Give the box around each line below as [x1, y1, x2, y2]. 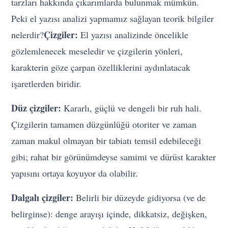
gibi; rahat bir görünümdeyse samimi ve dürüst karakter [11, 151, 216, 163]
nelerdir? [11, 28, 44, 41]
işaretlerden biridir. [11, 77, 82, 90]
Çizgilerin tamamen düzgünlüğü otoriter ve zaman [11, 118, 197, 131]
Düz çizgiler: [11, 101, 62, 115]
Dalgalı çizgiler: [11, 191, 74, 205]
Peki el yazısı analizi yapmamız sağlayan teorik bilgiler [11, 12, 214, 25]
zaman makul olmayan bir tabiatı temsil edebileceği [11, 134, 202, 147]
